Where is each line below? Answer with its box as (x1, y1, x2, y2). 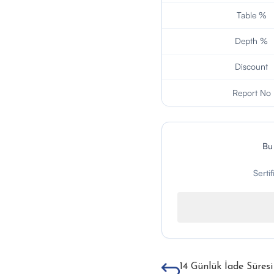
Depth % (235, 35, 268, 46)
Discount (235, 61, 268, 72)
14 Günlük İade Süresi (179, 262, 273, 272)
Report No (232, 87, 271, 98)
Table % (236, 10, 267, 20)
